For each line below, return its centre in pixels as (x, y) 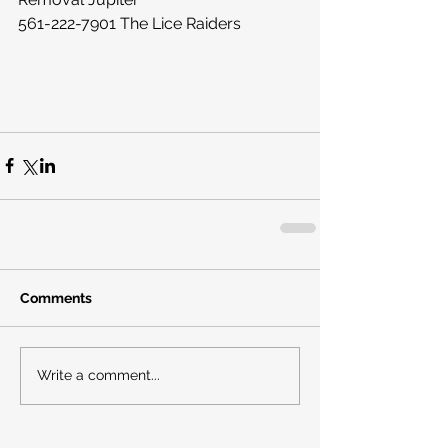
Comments (56, 297)
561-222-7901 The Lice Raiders (129, 23)
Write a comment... (98, 375)
